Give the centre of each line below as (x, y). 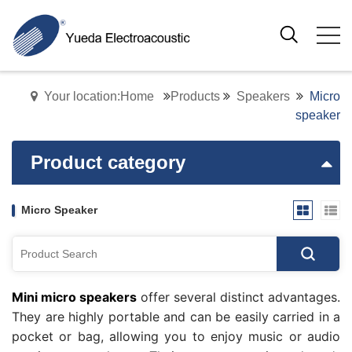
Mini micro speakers (74, 297)
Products (195, 96)
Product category (108, 162)
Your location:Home (99, 96)
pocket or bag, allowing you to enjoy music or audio (176, 336)
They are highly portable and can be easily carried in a (176, 317)
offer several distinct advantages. (238, 297)
